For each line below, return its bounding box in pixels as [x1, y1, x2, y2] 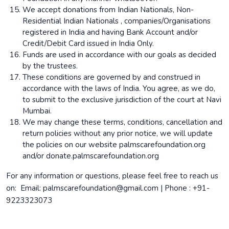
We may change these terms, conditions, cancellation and [22, 117, 222, 127]
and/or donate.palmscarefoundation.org [22, 151, 161, 161]
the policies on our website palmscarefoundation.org [22, 140, 205, 150]
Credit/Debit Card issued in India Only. [22, 38, 154, 49]
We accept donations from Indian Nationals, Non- [22, 5, 194, 15]
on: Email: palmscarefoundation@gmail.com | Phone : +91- [6, 183, 210, 193]
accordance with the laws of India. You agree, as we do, [22, 83, 215, 94]
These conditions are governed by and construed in [22, 72, 200, 82]
